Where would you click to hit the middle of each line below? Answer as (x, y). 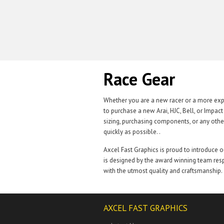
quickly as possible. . (132, 132)
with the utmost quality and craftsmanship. (163, 171)
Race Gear (139, 79)
